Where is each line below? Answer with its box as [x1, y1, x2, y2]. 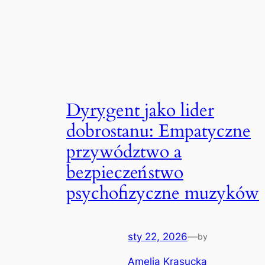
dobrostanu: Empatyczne [66, 119, 251, 144]
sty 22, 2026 [128, 230, 188, 243]
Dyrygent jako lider [66, 99, 214, 123]
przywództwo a [66, 140, 182, 164]
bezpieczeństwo [66, 161, 183, 185]
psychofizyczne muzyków [66, 182, 259, 206]
